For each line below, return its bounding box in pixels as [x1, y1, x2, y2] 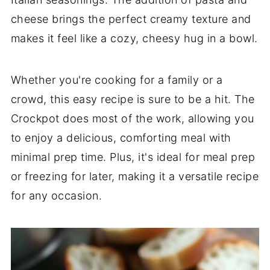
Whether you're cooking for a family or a [10, 74, 223, 86]
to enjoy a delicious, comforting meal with [10, 131, 231, 144]
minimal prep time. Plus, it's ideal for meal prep [10, 151, 256, 163]
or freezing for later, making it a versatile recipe [10, 170, 259, 183]
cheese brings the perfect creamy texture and [10, 13, 251, 25]
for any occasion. [10, 189, 102, 202]
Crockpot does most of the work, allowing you [10, 112, 254, 125]
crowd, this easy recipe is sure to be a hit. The [10, 93, 255, 105]
